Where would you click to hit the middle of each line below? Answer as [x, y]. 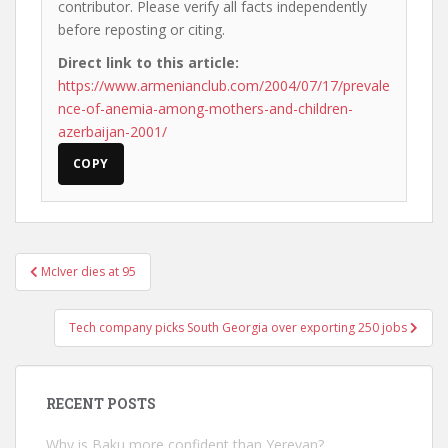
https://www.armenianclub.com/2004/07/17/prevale [224, 85]
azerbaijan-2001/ [112, 131]
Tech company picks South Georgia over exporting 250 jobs [239, 327]
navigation [80, 291]
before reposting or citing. [141, 29]
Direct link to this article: [148, 62]
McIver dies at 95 [88, 271]
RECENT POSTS [101, 403]
